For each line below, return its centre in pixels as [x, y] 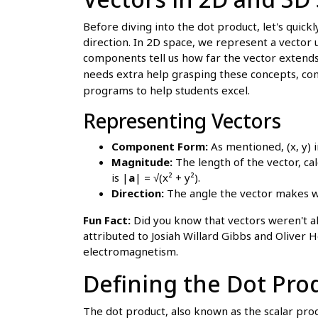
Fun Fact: [107, 220]
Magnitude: [142, 161]
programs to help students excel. [166, 90]
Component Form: [160, 146]
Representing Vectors [182, 120]
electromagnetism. [131, 251]
